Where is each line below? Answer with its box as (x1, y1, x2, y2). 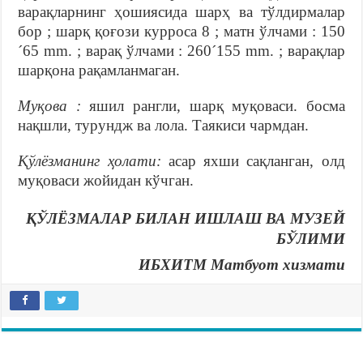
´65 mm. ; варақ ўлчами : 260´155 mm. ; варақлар (18, 42, 345, 60)
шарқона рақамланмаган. (18, 62, 181, 79)
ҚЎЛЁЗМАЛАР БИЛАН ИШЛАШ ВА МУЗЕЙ (25, 210, 345, 228)
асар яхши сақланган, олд (160, 152, 345, 170)
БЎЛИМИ (275, 230, 345, 248)
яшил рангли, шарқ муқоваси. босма (80, 97, 345, 115)
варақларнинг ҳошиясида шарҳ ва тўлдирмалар (18, 3, 345, 21)
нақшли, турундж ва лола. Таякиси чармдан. (18, 117, 310, 135)
